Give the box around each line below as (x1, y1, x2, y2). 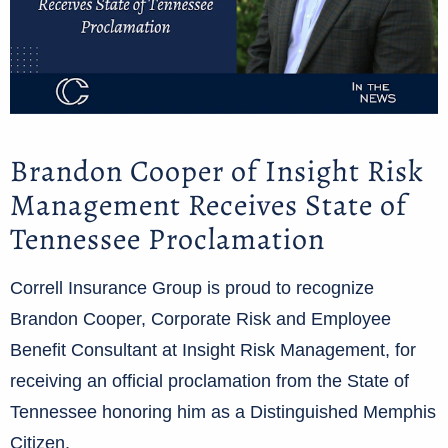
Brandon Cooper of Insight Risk (10, 150, 424, 191)
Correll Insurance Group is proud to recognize (10, 278, 374, 299)
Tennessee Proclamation (10, 218, 325, 259)
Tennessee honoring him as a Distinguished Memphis (10, 402, 436, 423)
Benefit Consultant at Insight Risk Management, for (10, 340, 416, 361)
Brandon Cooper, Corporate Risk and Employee (10, 309, 391, 330)
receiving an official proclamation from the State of (10, 371, 409, 392)
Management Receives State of (10, 184, 407, 225)
